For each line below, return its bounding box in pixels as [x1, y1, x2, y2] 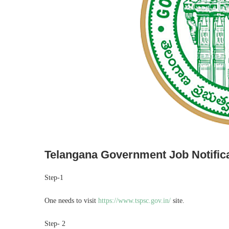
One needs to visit [44, 197, 98, 204]
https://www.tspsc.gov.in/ [98, 197, 171, 204]
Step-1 [44, 174, 63, 181]
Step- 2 [44, 220, 65, 227]
